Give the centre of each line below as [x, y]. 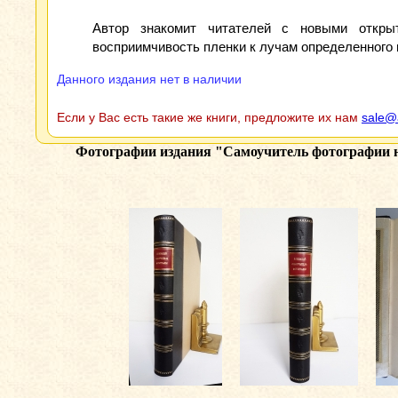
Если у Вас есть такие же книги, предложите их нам [209, 117]
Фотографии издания [145, 151]
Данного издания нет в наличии [149, 79]
